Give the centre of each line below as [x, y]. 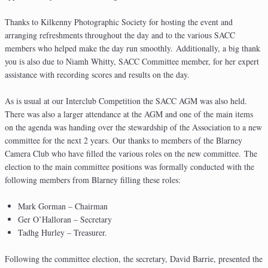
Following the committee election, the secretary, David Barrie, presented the [134, 259]
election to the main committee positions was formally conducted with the [130, 167]
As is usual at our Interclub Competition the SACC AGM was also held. [126, 101]
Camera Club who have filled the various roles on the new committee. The [131, 154]
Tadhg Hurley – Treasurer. [63, 233]
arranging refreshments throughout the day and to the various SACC [120, 35]
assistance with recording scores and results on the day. [97, 75]
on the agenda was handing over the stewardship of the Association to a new [133, 127]
